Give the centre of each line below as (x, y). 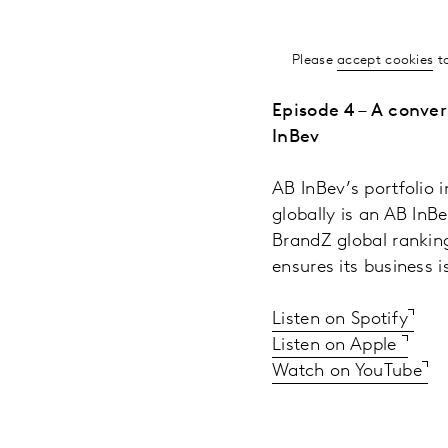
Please (315, 60)
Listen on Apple (337, 345)
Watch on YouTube (347, 371)
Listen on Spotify (340, 319)
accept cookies (385, 60)
